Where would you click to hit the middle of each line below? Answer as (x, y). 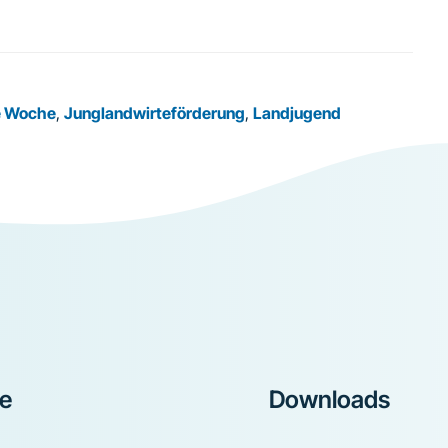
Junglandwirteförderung (154, 113)
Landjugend (297, 113)
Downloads (329, 399)
